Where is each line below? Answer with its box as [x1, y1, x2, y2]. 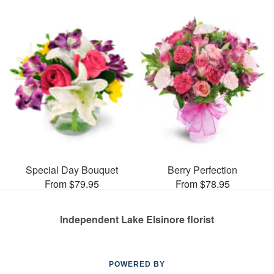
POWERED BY [109, 260, 165, 269]
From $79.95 [44, 177, 99, 191]
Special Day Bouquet [25, 163, 118, 177]
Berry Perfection [168, 163, 237, 177]
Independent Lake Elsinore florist [60, 212, 214, 227]
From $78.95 [175, 177, 230, 191]
